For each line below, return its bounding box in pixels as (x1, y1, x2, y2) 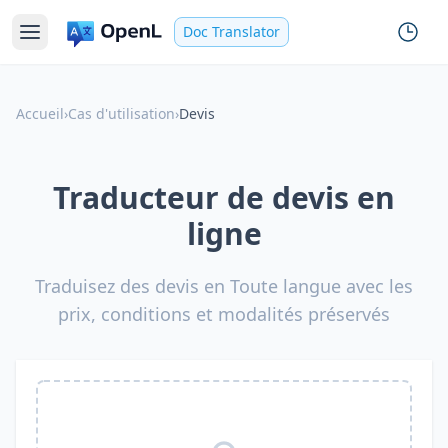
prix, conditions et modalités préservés (58, 302, 390, 326)
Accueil (16, 104, 64, 123)
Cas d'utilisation (68, 104, 175, 123)
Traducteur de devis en (53, 177, 395, 218)
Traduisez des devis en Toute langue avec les (35, 274, 413, 298)
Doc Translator (183, 22, 280, 41)
